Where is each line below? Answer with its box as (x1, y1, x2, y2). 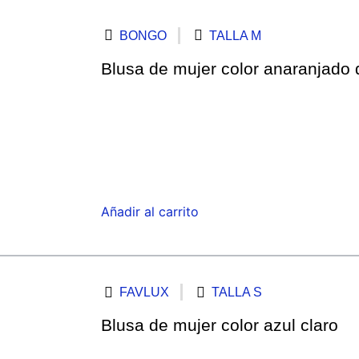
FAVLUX (119, 285, 170, 300)
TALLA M (209, 28, 262, 42)
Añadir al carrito (101, 204, 200, 220)
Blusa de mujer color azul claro (101, 316, 339, 335)
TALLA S (212, 285, 263, 300)
